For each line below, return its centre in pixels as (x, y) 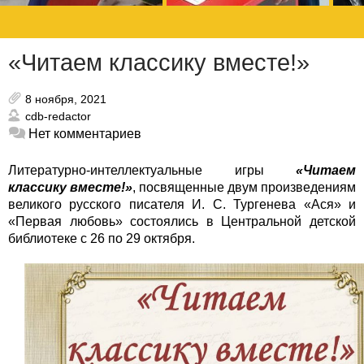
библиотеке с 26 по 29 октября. (102, 239)
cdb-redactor (58, 117)
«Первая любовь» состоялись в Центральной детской (182, 222)
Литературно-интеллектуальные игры (152, 171)
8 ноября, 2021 (66, 100)
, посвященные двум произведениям (244, 188)
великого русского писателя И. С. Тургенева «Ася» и (182, 205)
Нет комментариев (85, 134)
